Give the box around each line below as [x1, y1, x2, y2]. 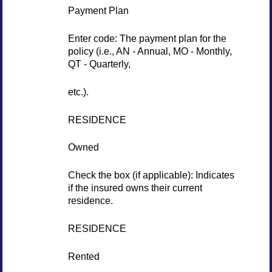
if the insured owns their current [67, 182, 202, 194]
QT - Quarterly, [67, 58, 131, 69]
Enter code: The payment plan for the [67, 32, 226, 44]
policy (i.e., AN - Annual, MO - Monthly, [67, 45, 232, 56]
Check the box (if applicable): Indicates [67, 169, 234, 181]
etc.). [67, 86, 89, 97]
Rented [67, 250, 100, 262]
